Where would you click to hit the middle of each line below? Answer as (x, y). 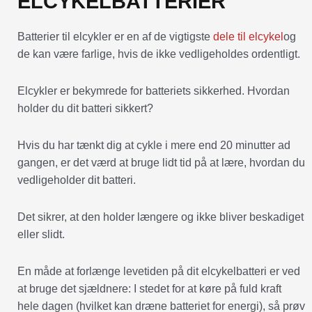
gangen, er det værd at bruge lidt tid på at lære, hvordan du (161, 162)
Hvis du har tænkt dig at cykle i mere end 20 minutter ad (154, 145)
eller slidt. (41, 234)
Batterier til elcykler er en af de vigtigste (115, 36)
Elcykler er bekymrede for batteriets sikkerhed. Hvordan (154, 91)
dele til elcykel (248, 36)
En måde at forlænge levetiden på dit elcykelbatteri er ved (159, 271)
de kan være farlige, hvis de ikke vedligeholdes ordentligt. (159, 54)
